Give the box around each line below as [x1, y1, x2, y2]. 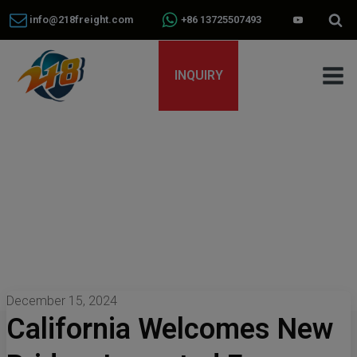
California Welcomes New [6, 312, 333, 346]
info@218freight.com [27, 14, 133, 25]
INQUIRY [174, 68, 223, 83]
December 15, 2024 [6, 293, 117, 308]
